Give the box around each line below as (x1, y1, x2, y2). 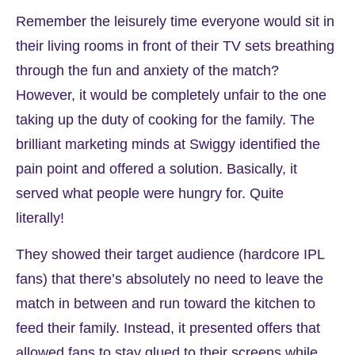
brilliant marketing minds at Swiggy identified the (16, 136, 320, 153)
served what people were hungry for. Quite (16, 185, 284, 202)
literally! (16, 210, 68, 227)
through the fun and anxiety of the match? (16, 63, 279, 79)
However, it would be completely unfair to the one (16, 87, 326, 104)
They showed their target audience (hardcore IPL (16, 246, 324, 262)
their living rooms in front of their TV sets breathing (16, 38, 334, 55)
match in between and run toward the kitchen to (16, 295, 315, 311)
